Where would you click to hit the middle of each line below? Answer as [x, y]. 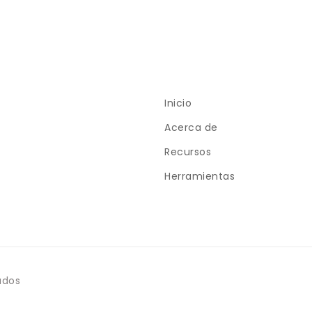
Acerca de [191, 127]
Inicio [178, 103]
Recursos [188, 152]
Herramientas [200, 176]
